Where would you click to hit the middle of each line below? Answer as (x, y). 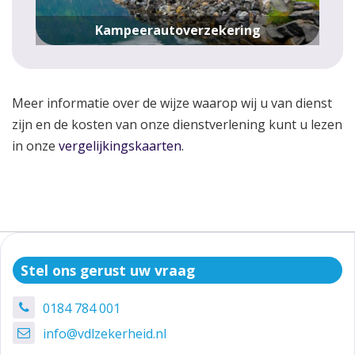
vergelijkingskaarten (120, 145)
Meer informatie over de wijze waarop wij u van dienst (172, 103)
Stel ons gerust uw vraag (108, 270)
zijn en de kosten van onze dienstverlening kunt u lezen (177, 124)
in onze (35, 145)
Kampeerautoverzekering (177, 30)
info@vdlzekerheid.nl (105, 333)
